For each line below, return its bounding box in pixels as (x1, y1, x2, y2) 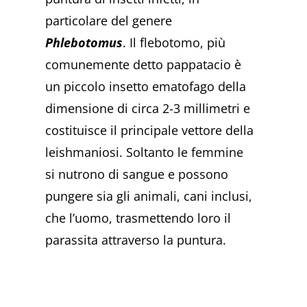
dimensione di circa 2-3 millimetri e (45, 100, 251, 117)
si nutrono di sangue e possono (45, 166, 229, 183)
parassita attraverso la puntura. (45, 232, 227, 249)
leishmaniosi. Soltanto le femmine (45, 144, 244, 161)
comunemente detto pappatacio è (45, 56, 242, 73)
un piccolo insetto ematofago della (45, 78, 247, 95)
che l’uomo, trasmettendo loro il (45, 210, 232, 227)
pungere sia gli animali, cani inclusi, (45, 188, 253, 205)
